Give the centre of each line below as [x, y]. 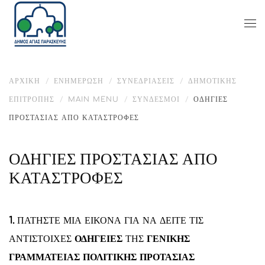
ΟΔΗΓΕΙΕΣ [98, 239]
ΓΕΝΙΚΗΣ [168, 239]
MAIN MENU [93, 99]
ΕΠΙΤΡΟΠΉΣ [32, 99]
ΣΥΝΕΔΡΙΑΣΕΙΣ [146, 81]
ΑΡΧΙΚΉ [25, 81]
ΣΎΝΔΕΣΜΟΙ [156, 99]
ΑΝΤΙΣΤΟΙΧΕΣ [40, 239]
